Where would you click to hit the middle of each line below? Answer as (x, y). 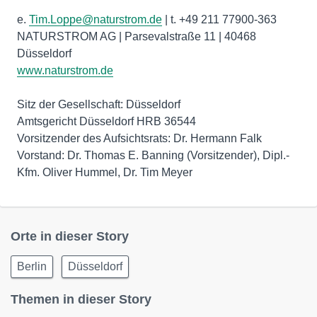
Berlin (32, 266)
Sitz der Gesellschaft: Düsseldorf (99, 104)
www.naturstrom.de (65, 70)
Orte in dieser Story (70, 236)
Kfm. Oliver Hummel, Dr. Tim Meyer (105, 172)
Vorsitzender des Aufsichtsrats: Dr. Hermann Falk (139, 138)
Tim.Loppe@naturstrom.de (96, 19)
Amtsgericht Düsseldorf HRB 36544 (106, 121)
